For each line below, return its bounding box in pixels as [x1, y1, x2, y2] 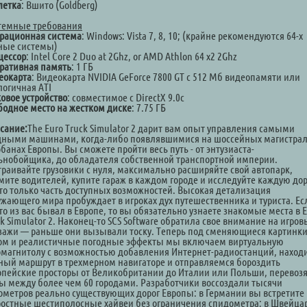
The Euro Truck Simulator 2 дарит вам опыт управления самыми [27, 122, 295, 134]
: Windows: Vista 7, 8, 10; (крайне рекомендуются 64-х [82, 29, 303, 42]
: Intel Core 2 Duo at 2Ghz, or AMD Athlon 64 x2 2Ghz [26, 50, 237, 62]
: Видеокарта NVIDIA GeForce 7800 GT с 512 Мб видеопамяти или [32, 71, 300, 83]
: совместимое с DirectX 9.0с [67, 91, 184, 103]
